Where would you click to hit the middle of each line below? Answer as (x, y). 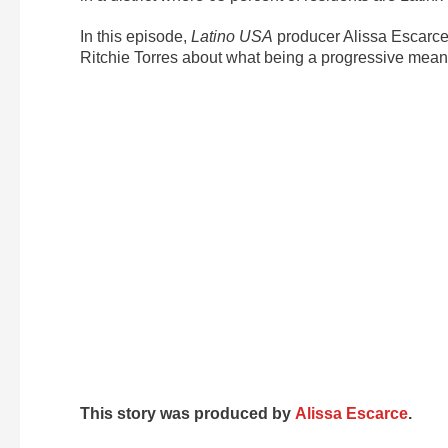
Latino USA (232, 36)
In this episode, (135, 36)
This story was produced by (187, 413)
